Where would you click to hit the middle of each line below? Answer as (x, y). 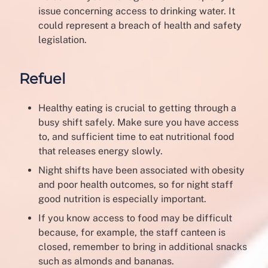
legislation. (63, 40)
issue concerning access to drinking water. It (137, 11)
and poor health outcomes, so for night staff (136, 185)
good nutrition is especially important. (124, 199)
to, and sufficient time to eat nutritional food (136, 137)
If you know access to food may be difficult (135, 218)
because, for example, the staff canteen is (132, 233)
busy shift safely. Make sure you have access (138, 123)
